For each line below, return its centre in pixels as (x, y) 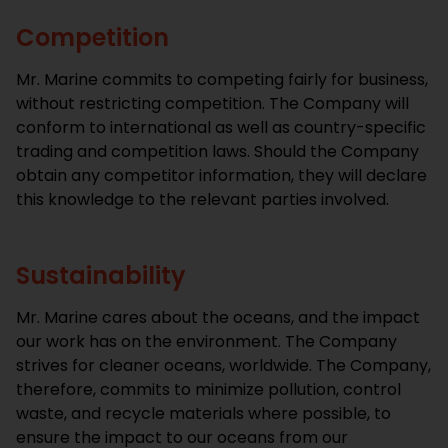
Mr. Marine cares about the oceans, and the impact (218, 317)
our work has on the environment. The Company (206, 341)
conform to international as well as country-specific (221, 128)
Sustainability (104, 275)
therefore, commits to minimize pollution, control (208, 389)
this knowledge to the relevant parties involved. (204, 200)
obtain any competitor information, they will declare (221, 176)
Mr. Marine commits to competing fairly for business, (222, 80)
